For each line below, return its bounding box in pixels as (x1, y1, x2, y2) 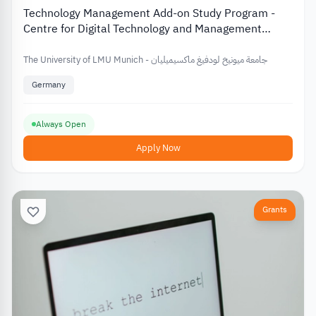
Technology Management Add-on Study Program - (23, 5, 275, 23)
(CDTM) (23, 36, 61, 54)
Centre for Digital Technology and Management (23, 20, 262, 38)
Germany (32, 78, 66, 92)
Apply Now (135, 140, 181, 154)
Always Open (36, 117, 86, 130)
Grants (262, 202, 287, 216)
